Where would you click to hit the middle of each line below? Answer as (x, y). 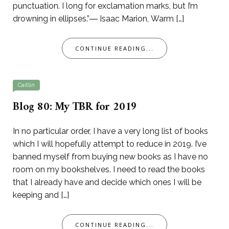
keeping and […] (41, 195)
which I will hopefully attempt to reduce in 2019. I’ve (110, 144)
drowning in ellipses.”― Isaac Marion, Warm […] (98, 19)
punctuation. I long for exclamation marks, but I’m (105, 6)
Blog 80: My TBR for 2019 (75, 107)
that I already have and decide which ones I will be (107, 182)
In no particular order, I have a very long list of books (110, 131)
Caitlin (26, 85)
